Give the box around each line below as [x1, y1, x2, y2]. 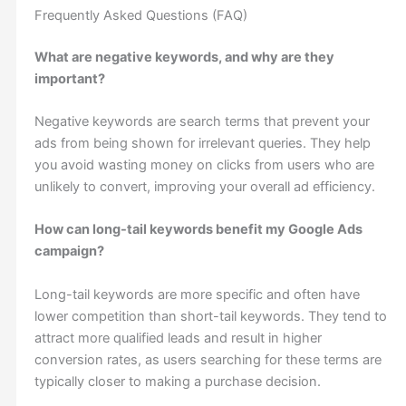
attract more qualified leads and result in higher [34, 329, 322, 346]
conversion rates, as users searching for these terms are [34, 351, 382, 368]
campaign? [34, 243, 104, 260]
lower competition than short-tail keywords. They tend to [34, 307, 387, 324]
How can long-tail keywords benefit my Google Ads [34, 221, 362, 238]
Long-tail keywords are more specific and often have [34, 285, 360, 303]
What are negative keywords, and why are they [34, 48, 334, 65]
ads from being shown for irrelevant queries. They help [34, 134, 371, 151]
